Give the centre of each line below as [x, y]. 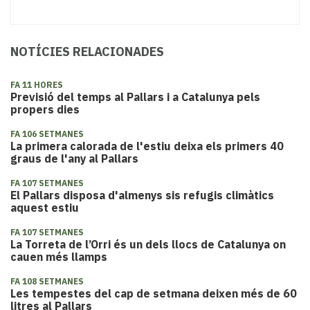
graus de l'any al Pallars [74, 158]
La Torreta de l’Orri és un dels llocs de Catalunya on [148, 244]
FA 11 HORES [37, 84]
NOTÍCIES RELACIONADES [87, 51]
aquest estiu [45, 207]
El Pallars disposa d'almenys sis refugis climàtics [142, 195]
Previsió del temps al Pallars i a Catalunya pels [135, 97]
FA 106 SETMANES [47, 134]
